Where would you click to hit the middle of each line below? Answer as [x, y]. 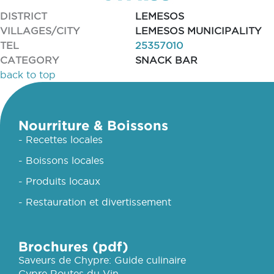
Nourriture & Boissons [93, 125]
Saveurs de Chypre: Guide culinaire [102, 260]
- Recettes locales [61, 139]
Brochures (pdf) [73, 246]
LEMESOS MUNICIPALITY [198, 31]
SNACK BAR [166, 60]
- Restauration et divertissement [95, 202]
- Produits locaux [59, 181]
